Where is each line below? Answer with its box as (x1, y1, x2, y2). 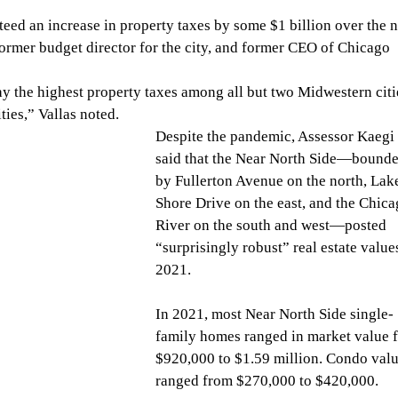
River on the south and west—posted (155, 217, 390, 234)
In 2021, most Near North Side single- (155, 306, 394, 322)
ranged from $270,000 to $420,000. (155, 372, 386, 389)
